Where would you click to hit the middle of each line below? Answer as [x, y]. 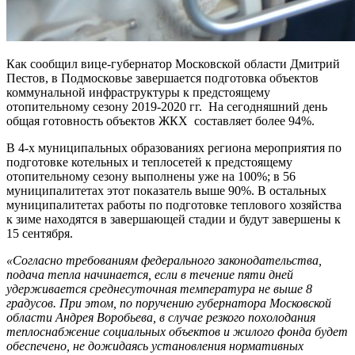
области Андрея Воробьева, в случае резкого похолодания [161, 317]
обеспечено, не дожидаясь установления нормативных [155, 345]
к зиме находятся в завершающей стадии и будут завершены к [174, 219]
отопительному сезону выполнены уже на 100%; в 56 [151, 176]
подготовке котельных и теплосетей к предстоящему [149, 162]
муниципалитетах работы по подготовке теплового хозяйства [174, 204]
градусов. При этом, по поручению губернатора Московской [169, 303]
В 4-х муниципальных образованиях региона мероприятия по [174, 147]
